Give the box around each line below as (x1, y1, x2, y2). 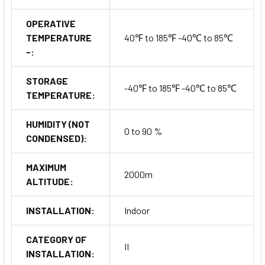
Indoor (124, 205, 150, 216)
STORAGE (26, 75, 68, 87)
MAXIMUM (26, 161, 66, 173)
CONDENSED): (26, 132, 87, 144)
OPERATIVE (26, 18, 76, 30)
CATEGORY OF (26, 234, 87, 245)
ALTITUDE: (26, 176, 73, 188)
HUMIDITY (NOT (26, 118, 90, 130)
